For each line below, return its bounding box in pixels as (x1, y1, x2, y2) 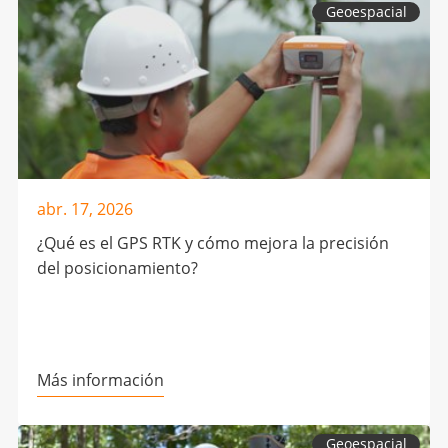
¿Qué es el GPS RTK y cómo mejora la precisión (36, 232, 389, 255)
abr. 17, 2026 (36, 198, 133, 221)
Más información (36, 368, 164, 391)
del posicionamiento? (36, 257, 198, 280)
